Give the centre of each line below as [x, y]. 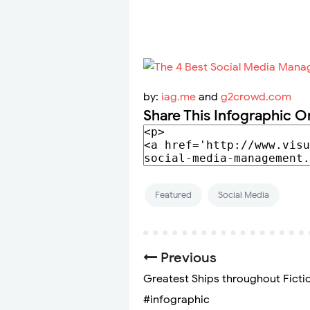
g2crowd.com [256, 97]
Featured [173, 195]
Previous [187, 258]
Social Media [244, 195]
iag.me [179, 97]
